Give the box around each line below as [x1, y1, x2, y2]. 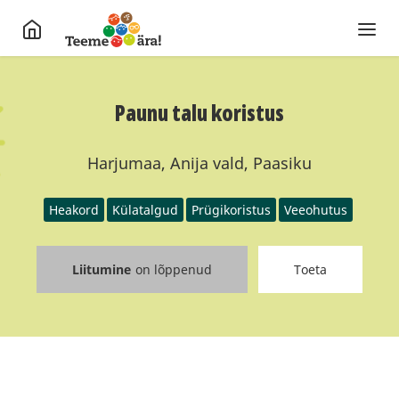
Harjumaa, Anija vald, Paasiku [87, 152, 312, 174]
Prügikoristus [191, 201, 271, 218]
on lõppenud [135, 261, 212, 278]
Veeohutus [284, 201, 347, 218]
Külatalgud [112, 201, 178, 218]
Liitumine [72, 261, 131, 278]
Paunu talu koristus [115, 98, 284, 127]
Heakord [49, 201, 99, 218]
